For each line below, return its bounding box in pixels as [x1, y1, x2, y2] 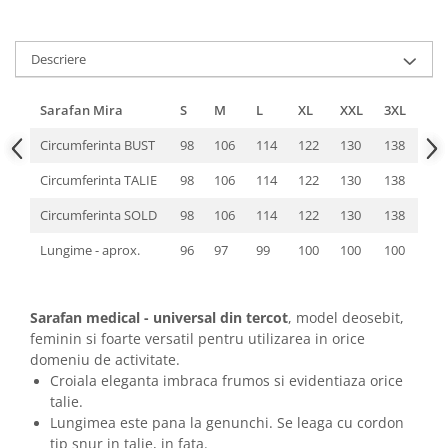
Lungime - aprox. [40, 240, 143, 259]
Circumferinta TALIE [40, 170, 157, 189]
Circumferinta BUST [40, 135, 155, 154]
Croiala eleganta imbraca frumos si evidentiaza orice [50, 370, 403, 390]
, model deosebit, [288, 307, 404, 327]
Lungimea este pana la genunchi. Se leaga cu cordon [50, 412, 404, 432]
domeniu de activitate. [30, 349, 184, 369]
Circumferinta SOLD [40, 205, 157, 224]
